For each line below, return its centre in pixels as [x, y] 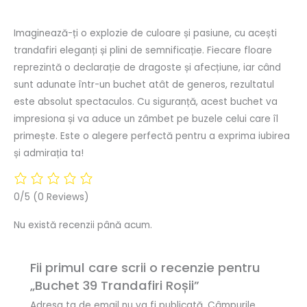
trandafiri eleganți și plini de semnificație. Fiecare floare [143, 50]
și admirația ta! [49, 153]
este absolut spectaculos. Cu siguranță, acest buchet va [146, 101]
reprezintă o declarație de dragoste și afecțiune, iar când [147, 67]
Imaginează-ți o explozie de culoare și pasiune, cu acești [145, 33]
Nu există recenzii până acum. [83, 225]
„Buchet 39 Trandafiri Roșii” [114, 285]
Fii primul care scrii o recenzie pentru [145, 267]
